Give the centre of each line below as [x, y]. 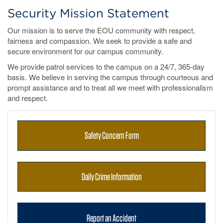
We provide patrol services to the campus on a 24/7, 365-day [106, 67]
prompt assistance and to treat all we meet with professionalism [110, 88]
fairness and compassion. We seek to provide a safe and [100, 41]
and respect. [28, 98]
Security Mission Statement [88, 13]
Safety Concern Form [111, 136]
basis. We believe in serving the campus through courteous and [110, 77]
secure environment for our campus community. [85, 51]
